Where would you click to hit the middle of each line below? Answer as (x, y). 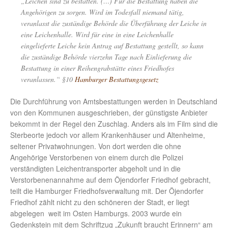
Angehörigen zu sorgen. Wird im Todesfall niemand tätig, (103, 12)
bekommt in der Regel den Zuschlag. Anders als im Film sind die (114, 124)
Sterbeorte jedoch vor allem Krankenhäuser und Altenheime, (108, 135)
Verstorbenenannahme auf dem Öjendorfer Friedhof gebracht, (110, 180)
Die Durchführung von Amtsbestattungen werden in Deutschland (114, 102)
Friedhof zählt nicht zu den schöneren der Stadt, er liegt (100, 202)
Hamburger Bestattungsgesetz (117, 79)
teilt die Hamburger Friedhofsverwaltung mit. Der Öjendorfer (107, 191)
